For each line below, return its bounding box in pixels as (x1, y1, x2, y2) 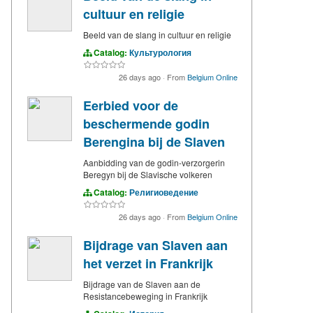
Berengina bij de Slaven (83, 133, 225, 152)
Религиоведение (129, 186, 198, 199)
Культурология (129, 46, 191, 59)
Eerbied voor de (83, 96, 178, 115)
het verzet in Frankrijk (83, 254, 213, 273)
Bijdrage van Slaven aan (83, 236, 228, 255)
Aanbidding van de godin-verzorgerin (83, 156, 225, 169)
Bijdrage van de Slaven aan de (83, 278, 201, 291)
